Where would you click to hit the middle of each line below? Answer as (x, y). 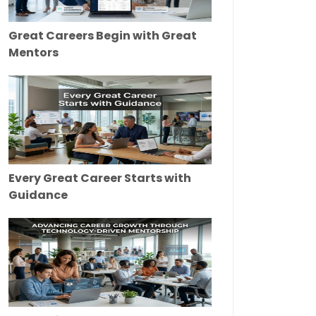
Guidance (38, 195)
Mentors (34, 53)
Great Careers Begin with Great (103, 36)
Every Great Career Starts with (100, 178)
